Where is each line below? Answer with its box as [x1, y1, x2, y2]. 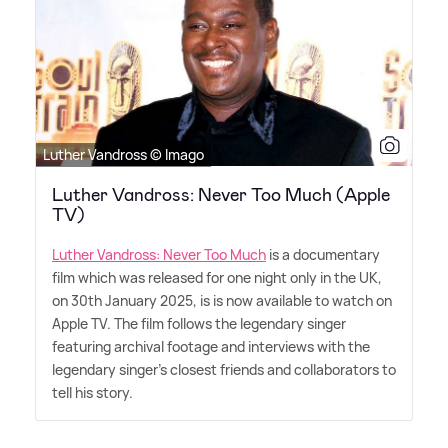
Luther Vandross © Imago [43, 144, 204, 164]
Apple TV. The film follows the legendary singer [52, 313, 346, 333]
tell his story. [52, 382, 133, 402]
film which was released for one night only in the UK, [52, 267, 382, 287]
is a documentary [266, 244, 380, 264]
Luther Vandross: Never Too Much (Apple [52, 182, 390, 207]
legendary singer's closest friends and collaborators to [52, 359, 396, 379]
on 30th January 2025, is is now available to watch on [52, 290, 392, 310]
